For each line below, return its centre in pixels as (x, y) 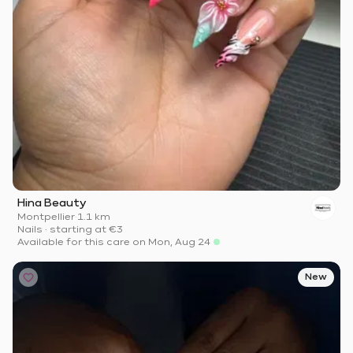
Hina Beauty (52, 204)
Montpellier (46, 218)
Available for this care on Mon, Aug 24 (114, 243)
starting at (78, 230)
